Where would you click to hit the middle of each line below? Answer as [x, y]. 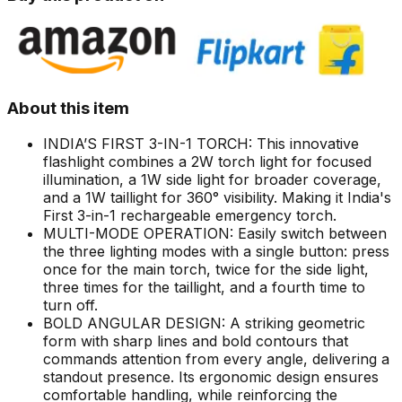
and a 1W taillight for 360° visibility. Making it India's [217, 198]
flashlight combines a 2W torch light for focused [207, 162]
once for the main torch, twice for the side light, [206, 270]
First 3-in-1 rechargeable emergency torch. [190, 216]
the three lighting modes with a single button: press [216, 252]
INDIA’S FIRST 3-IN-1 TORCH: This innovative [201, 144]
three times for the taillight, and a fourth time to [204, 288]
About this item [68, 108]
